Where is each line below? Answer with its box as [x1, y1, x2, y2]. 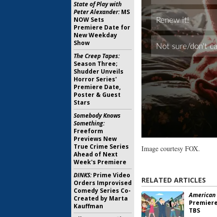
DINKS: [74, 171, 92, 179]
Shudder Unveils [74, 67, 124, 76]
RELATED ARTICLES [141, 175, 206, 185]
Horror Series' [74, 75, 117, 83]
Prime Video [92, 171, 130, 179]
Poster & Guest [74, 91, 121, 99]
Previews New [74, 135, 117, 143]
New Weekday [74, 31, 117, 39]
